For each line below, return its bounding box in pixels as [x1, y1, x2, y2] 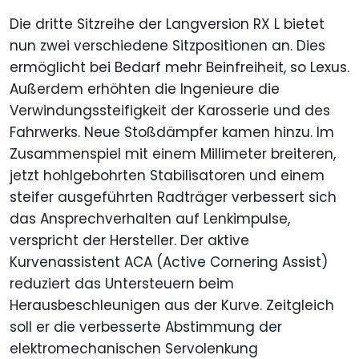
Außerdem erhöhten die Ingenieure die [10, 79, 280, 99]
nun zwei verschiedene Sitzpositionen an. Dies [10, 35, 325, 55]
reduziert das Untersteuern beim [10, 273, 234, 293]
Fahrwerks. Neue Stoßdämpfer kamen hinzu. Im [10, 122, 334, 142]
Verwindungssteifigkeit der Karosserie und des [10, 100, 330, 120]
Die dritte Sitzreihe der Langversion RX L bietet [10, 14, 325, 34]
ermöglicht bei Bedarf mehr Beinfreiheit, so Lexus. [10, 57, 349, 77]
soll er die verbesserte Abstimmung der [10, 317, 282, 337]
